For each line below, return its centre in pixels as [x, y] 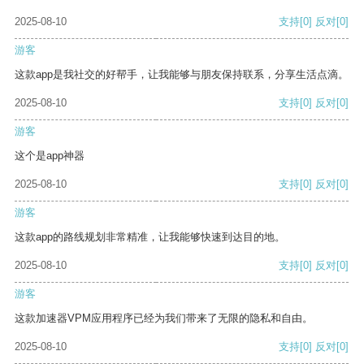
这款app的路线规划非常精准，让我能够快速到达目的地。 [150, 237]
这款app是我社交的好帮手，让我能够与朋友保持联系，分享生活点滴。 [182, 75]
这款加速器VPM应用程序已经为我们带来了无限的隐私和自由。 [164, 318]
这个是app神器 [50, 156]
